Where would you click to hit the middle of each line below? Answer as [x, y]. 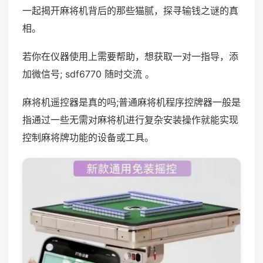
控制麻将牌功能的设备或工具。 [88, 137]
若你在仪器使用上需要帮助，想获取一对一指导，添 [130, 56]
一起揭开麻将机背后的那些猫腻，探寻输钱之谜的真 [130, 11]
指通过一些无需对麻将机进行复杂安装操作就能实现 [130, 120]
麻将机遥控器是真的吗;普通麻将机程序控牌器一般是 [131, 102]
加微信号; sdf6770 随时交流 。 [88, 74]
